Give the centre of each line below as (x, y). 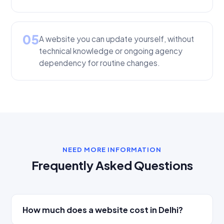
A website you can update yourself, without (116, 39)
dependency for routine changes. (99, 63)
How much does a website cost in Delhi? (103, 209)
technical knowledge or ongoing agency (111, 51)
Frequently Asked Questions (112, 165)
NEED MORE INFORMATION (112, 150)
